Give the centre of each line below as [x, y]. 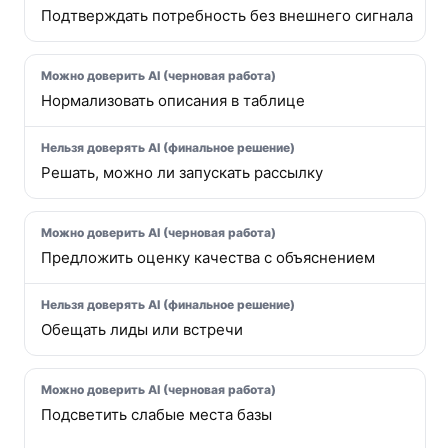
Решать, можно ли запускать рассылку [182, 172]
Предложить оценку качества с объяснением [208, 257]
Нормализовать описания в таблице [173, 100]
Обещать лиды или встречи [142, 329]
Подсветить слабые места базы [156, 414]
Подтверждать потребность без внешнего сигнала [227, 15]
